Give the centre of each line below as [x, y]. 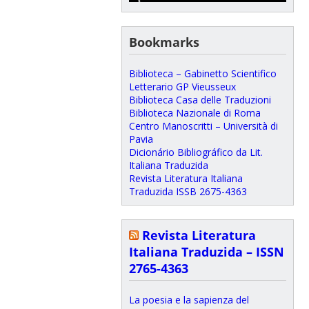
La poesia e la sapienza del [189, 299]
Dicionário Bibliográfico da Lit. [196, 152]
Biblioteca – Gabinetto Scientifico [202, 73]
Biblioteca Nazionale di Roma [195, 112]
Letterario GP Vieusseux [182, 86]
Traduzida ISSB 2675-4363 [188, 191]
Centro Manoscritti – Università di [203, 126]
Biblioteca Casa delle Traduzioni [200, 99]
